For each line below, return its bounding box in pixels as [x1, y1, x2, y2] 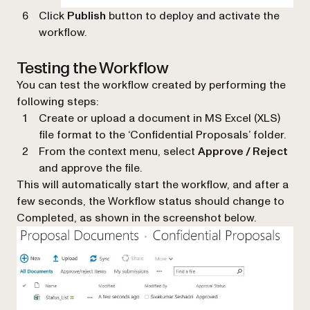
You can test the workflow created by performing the [17, 77, 286, 93]
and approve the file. [39, 160, 142, 176]
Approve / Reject [198, 143, 288, 159]
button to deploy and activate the [106, 8, 280, 24]
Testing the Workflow [17, 56, 169, 80]
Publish [67, 8, 106, 24]
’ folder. [248, 127, 286, 143]
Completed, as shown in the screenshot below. [17, 210, 256, 226]
